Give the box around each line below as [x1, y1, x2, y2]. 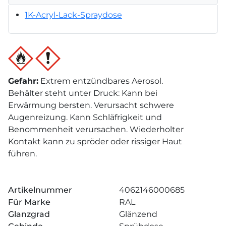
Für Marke [8, 197, 50, 207]
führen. [8, 148, 37, 158]
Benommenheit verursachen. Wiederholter [8, 124, 184, 134]
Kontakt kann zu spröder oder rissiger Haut [8, 136, 182, 146]
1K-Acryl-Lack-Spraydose [25, 10, 122, 20]
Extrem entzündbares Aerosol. [40, 76, 163, 86]
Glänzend [119, 209, 157, 219]
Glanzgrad [8, 209, 50, 219]
